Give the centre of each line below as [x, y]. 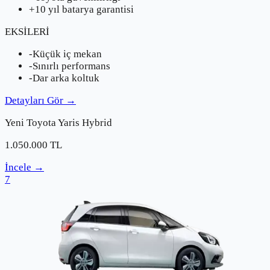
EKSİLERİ [27, 32]
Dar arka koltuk [66, 78]
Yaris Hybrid [85, 123]
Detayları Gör [34, 101]
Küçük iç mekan [67, 54]
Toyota [41, 123]
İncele [18, 168]
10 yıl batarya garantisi [84, 10]
